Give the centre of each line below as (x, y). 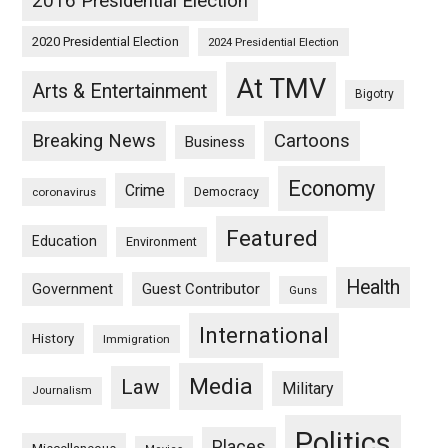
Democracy (227, 191)
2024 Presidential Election (274, 41)
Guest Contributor (201, 288)
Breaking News (94, 140)
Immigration (137, 338)
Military (308, 388)
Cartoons (312, 140)
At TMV (281, 88)
